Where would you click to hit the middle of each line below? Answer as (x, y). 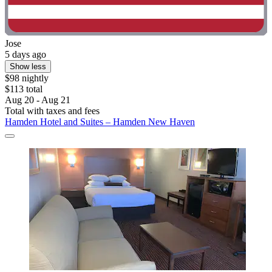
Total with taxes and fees (52, 111)
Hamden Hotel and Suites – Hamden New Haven (100, 122)
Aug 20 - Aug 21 (38, 100)
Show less (28, 67)
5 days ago (25, 55)
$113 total (24, 89)
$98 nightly (27, 78)
